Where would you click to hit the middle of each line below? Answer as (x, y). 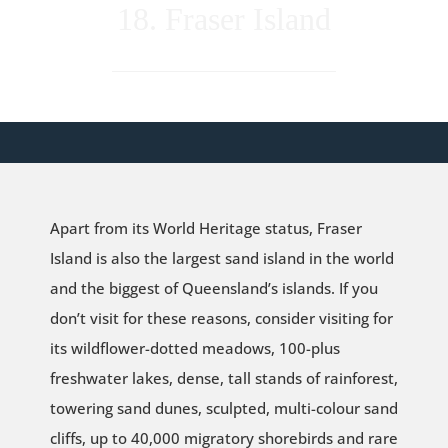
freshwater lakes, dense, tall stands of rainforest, (223, 377)
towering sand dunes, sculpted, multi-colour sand (223, 407)
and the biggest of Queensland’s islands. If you (213, 287)
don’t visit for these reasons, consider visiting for (221, 317)
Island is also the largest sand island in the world (221, 257)
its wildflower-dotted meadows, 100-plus (194, 347)
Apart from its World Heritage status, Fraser (205, 227)
